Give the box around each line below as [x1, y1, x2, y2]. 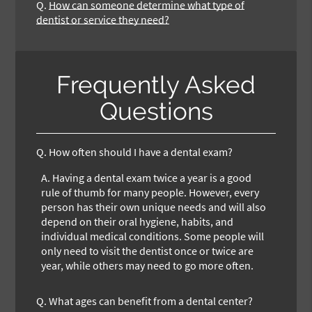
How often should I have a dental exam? [49, 144, 233, 159]
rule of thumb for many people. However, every [41, 185, 260, 199]
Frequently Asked [56, 70, 256, 99]
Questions [99, 96, 213, 125]
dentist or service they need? [36, 13, 170, 27]
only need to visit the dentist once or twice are [41, 243, 254, 258]
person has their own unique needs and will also [41, 199, 267, 214]
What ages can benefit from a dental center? [49, 293, 253, 308]
